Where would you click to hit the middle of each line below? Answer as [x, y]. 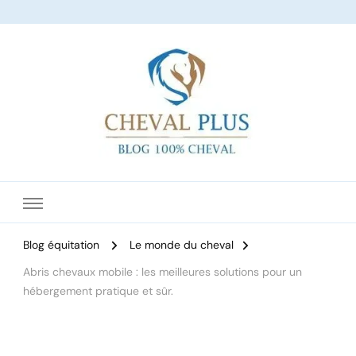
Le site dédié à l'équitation [155, 173]
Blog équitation [61, 245]
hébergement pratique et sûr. [98, 291]
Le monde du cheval [182, 245]
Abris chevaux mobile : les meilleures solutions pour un [163, 272]
